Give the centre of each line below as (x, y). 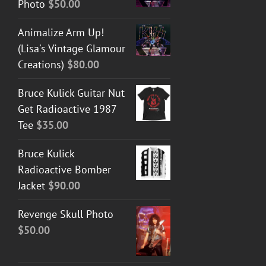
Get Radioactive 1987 (67, 109)
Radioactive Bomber (64, 169)
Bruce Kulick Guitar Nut (71, 93)
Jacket (31, 185)
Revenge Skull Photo (66, 214)
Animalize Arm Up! (61, 32)
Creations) (41, 64)
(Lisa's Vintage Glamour (72, 48)
